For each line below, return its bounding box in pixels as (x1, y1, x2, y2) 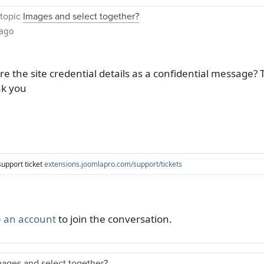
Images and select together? (23, 9, 139, 22)
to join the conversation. (56, 212, 172, 226)
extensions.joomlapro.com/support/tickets (44, 159, 182, 169)
